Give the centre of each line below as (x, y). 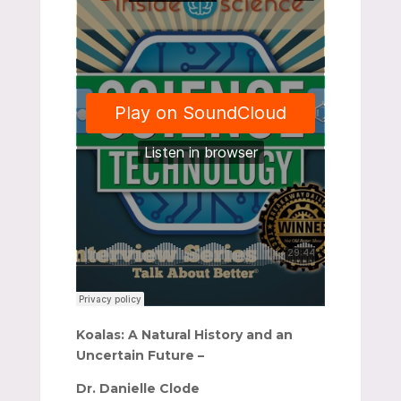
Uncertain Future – (172, 355)
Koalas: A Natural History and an (184, 334)
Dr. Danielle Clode (137, 388)
